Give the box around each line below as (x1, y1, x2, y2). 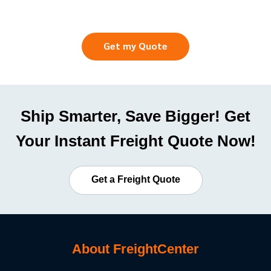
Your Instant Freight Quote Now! (15, 132, 256, 150)
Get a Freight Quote (91, 174, 180, 184)
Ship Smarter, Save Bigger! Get (21, 107, 250, 125)
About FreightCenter (72, 241, 199, 256)
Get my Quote (103, 39, 168, 52)
